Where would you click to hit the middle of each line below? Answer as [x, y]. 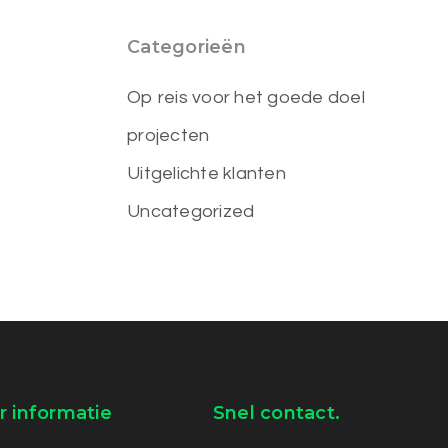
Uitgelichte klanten [206, 173]
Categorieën [186, 47]
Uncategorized [191, 211]
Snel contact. [276, 413]
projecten [168, 135]
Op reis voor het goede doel [246, 97]
